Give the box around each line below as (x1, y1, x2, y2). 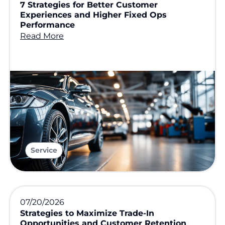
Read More (20, 31, 64, 41)
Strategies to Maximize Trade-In (20, 208, 154, 218)
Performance (20, 20, 75, 30)
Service (31, 145, 57, 155)
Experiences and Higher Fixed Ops (20, 10, 167, 20)
